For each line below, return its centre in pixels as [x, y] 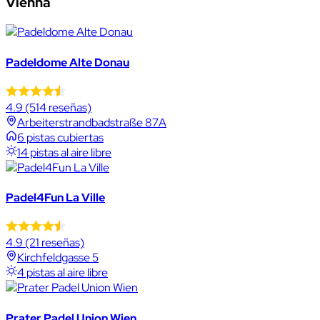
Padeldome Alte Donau [67, 62]
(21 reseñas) [54, 243]
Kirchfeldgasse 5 [58, 258]
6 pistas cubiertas [60, 137]
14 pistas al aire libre [64, 152]
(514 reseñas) [57, 107]
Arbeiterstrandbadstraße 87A [92, 122]
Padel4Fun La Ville [55, 198]
